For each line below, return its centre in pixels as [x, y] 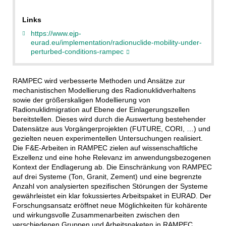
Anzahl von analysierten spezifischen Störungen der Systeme [110, 186]
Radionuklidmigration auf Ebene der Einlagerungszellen [101, 110]
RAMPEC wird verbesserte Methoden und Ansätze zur [99, 81]
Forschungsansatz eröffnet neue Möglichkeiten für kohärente [110, 206]
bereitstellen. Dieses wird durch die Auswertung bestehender [109, 119]
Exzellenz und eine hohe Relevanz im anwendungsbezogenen [111, 158]
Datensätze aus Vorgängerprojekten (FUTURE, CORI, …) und [111, 129]
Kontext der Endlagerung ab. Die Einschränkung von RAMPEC [112, 167]
